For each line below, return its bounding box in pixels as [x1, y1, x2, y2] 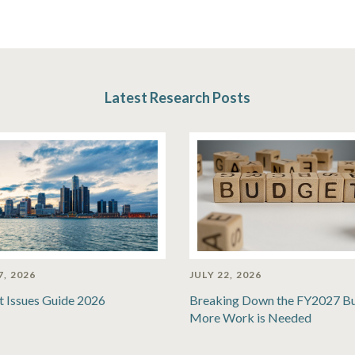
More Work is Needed [189, 310, 311, 325]
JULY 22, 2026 [189, 269, 262, 281]
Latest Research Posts [105, 89, 250, 106]
